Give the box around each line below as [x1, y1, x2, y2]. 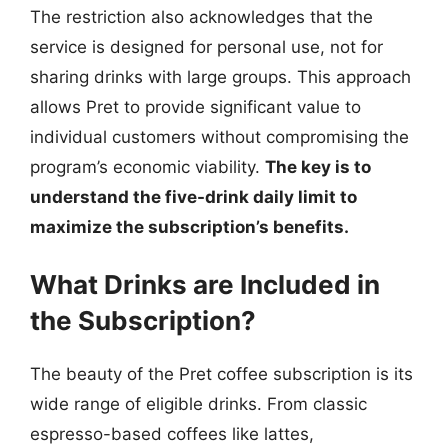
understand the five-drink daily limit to [30, 186, 357, 207]
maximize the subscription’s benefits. [30, 216, 349, 237]
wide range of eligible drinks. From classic [30, 394, 367, 414]
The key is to [265, 156, 371, 177]
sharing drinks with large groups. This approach [30, 66, 411, 87]
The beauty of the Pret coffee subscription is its [30, 364, 413, 384]
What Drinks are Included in [30, 269, 380, 300]
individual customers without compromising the [30, 126, 409, 147]
